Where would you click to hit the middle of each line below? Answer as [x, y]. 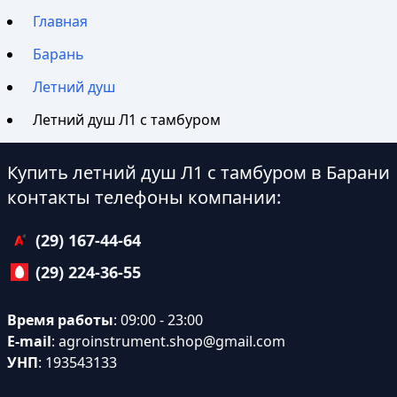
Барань [59, 54]
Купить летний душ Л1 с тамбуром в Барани [198, 173]
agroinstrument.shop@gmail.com [172, 342]
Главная [61, 22]
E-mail [29, 342]
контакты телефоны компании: [144, 198]
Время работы [60, 320]
